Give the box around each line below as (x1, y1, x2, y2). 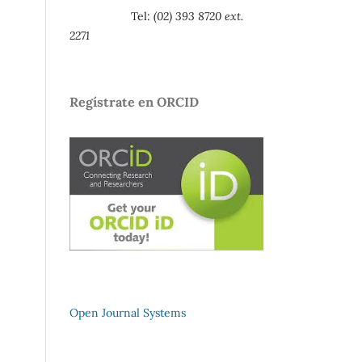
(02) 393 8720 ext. (154, 9, 243, 24)
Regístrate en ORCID (69, 94, 199, 111)
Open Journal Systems (69, 305, 186, 321)
